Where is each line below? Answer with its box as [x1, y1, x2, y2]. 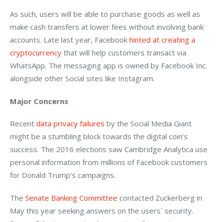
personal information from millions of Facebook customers [10, 157, 210, 167]
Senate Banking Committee [25, 192, 117, 203]
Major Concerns [10, 96, 70, 106]
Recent [10, 118, 36, 129]
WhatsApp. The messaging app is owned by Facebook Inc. [10, 60, 209, 71]
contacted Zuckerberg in [117, 192, 204, 203]
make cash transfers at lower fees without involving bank [10, 22, 206, 32]
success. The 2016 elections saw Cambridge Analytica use [10, 144, 210, 155]
